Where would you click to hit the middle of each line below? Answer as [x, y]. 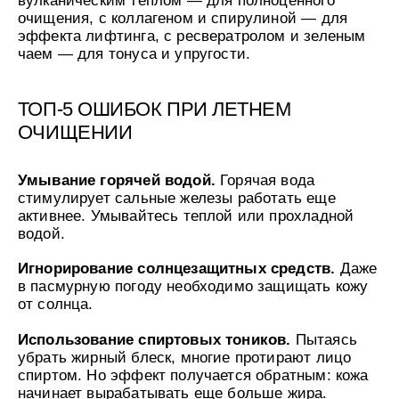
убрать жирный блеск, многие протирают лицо [184, 358]
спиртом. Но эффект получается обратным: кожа [193, 375]
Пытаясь [326, 340]
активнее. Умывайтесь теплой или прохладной [186, 215]
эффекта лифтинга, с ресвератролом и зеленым [191, 35]
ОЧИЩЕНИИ [75, 132]
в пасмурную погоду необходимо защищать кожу [193, 286]
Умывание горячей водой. [119, 179]
